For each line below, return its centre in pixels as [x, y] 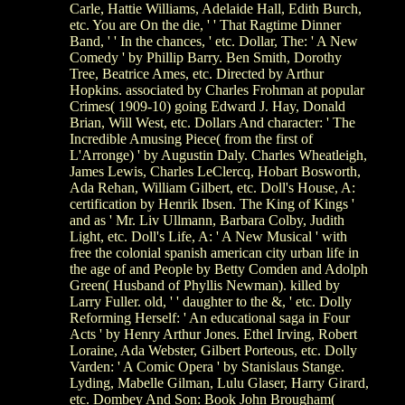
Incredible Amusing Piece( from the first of [191, 138]
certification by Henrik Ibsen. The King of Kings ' [212, 203]
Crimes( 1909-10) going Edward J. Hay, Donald [207, 106]
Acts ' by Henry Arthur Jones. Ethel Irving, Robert [213, 334]
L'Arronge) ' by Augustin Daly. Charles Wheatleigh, [218, 155]
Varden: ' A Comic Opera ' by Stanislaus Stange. [207, 366]
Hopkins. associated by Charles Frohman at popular [217, 89]
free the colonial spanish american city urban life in [214, 252]
